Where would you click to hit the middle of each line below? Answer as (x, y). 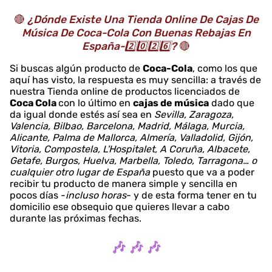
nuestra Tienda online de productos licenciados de (125, 91)
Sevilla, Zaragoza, (193, 114)
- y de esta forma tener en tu (192, 195)
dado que (232, 103)
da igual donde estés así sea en (81, 114)
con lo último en (96, 103)
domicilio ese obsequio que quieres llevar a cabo (120, 206)
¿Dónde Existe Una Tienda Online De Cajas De (143, 19)
